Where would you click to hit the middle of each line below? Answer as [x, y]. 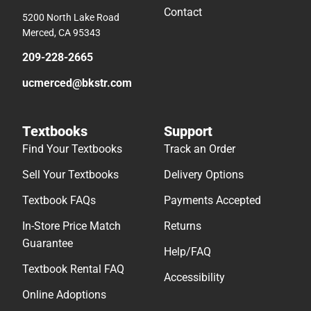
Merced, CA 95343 [61, 32]
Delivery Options [204, 174]
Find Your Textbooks [72, 149]
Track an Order [200, 149]
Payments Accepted [212, 200]
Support [188, 131]
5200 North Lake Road [71, 17]
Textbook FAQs [59, 200]
